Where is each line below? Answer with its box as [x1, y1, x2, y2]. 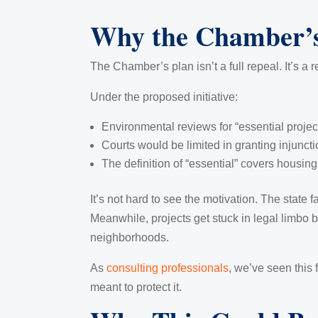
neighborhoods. [90, 231, 169, 244]
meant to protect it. [90, 281, 182, 294]
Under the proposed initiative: [90, 91, 238, 104]
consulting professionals [106, 262, 229, 275]
